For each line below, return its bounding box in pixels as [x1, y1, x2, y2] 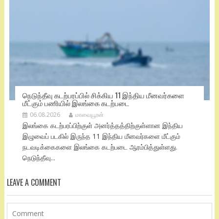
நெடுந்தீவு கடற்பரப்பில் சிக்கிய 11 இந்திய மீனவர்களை [22, 89, 184, 100]
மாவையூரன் [75, 110, 104, 119]
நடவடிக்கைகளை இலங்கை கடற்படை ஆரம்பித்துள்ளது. [22, 142, 177, 152]
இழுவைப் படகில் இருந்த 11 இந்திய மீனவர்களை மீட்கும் [22, 131, 180, 141]
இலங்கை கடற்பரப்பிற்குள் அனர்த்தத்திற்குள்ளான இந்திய [22, 120, 183, 130]
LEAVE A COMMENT [6, 176, 61, 188]
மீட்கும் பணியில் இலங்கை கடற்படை [22, 97, 130, 108]
